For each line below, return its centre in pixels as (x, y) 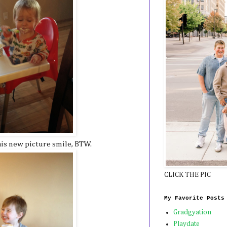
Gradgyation (192, 213)
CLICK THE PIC (187, 175)
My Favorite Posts (194, 198)
